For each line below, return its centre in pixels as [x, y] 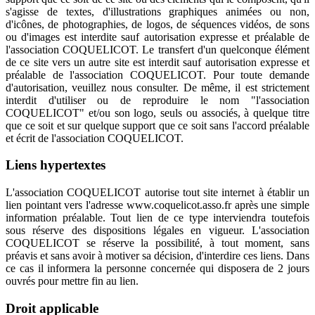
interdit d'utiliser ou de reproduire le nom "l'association [157, 100]
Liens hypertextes [56, 165]
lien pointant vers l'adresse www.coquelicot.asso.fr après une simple [157, 205]
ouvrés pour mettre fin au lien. [72, 281]
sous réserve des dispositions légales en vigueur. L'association [157, 231]
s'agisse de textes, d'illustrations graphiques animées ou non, [157, 11]
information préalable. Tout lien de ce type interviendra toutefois [157, 218]
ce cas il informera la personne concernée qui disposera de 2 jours [157, 269]
